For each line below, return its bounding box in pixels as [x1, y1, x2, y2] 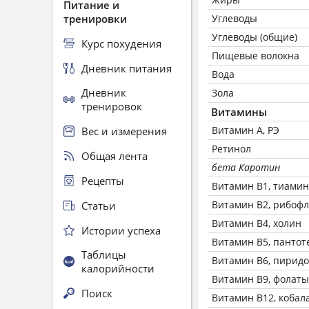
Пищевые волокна [212, 49, 299, 62]
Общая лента [81, 148, 148, 163]
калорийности [81, 261, 154, 275]
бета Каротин [212, 161, 280, 174]
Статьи [81, 198, 116, 212]
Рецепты [81, 173, 124, 188]
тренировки [63, 12, 127, 26]
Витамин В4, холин [212, 217, 301, 230]
